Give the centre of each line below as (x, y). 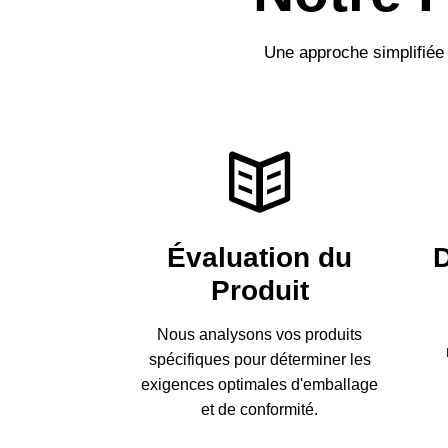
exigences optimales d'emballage (259, 384)
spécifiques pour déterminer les (259, 359)
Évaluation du (259, 258)
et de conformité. (259, 409)
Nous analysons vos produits (259, 334)
